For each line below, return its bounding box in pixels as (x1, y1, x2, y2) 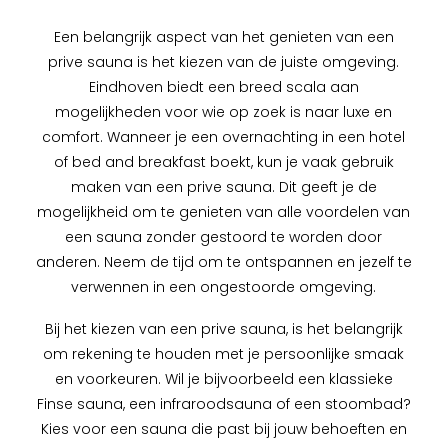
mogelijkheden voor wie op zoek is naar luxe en (55, 102, 393, 123)
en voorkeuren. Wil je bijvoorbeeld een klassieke (54, 369, 393, 390)
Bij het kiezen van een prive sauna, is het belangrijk (44, 319, 403, 340)
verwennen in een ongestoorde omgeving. (71, 277, 377, 298)
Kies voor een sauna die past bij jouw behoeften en (40, 419, 407, 440)
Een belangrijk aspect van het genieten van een (53, 27, 394, 48)
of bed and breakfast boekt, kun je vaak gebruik (53, 152, 394, 173)
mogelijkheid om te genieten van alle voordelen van (37, 202, 411, 223)
